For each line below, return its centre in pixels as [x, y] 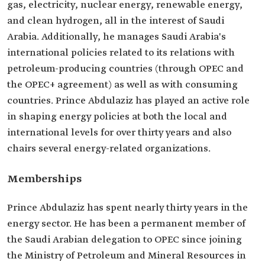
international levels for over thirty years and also [119, 133]
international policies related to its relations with [121, 53]
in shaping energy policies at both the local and [117, 117]
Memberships [44, 179]
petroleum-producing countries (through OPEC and [125, 69]
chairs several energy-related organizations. [109, 149]
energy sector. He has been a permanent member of [126, 224]
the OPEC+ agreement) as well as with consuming [122, 85]
